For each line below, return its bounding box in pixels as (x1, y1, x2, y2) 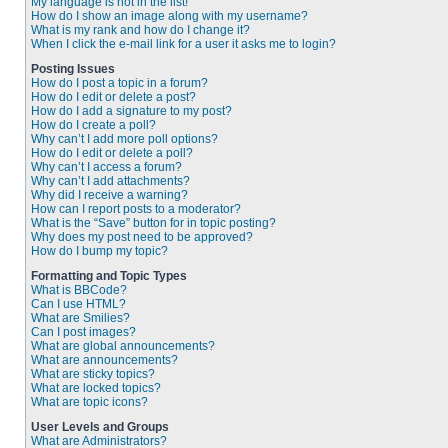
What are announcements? (31, 353, 178, 367)
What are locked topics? (31, 381, 161, 395)
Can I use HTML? (31, 297, 126, 311)
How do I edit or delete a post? (31, 90, 196, 104)
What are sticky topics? (31, 367, 155, 381)
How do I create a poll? (31, 118, 156, 132)
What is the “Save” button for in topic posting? (31, 216, 276, 230)
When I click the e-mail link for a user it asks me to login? (31, 37, 336, 51)
